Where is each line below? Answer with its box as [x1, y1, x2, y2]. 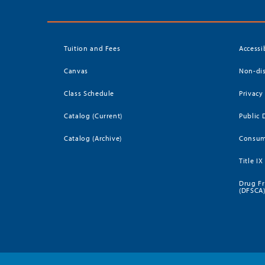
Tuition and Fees [64, 44, 121, 53]
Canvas [64, 66, 88, 76]
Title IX [239, 156, 263, 166]
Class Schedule [64, 89, 115, 98]
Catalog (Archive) [64, 134, 122, 143]
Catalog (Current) [64, 111, 123, 121]
